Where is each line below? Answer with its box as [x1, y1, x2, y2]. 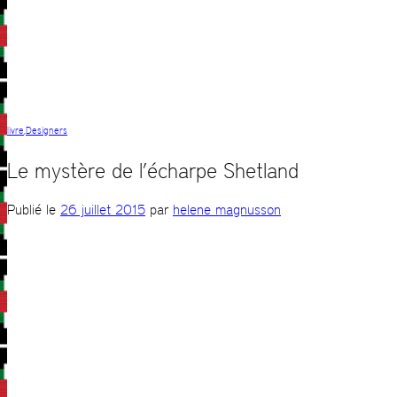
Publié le [7, 201, 60, 219]
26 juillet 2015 [60, 201, 145, 219]
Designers [26, 125, 67, 137]
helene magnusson [173, 201, 281, 219]
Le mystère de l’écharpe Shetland [7, 159, 299, 184]
